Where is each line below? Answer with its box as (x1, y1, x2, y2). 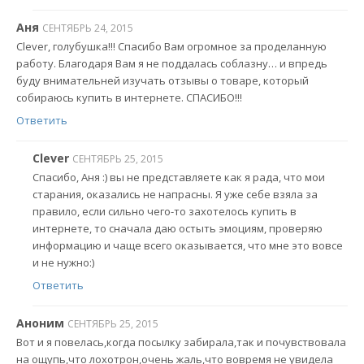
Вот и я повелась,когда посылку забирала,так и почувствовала (16, 335, 346, 350)
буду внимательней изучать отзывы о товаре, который (16, 73, 309, 89)
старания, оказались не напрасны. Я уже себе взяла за (32, 187, 318, 202)
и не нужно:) (32, 255, 94, 271)
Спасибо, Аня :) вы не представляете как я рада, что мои (32, 170, 325, 185)
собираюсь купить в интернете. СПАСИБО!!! (16, 90, 242, 106)
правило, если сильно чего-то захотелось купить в (32, 204, 297, 219)
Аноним (16, 314, 64, 331)
